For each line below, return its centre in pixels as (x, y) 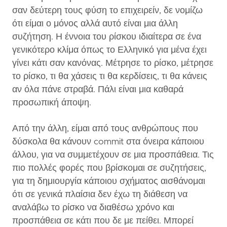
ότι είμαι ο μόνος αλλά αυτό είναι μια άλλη (95, 24)
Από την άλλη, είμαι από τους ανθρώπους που (105, 129)
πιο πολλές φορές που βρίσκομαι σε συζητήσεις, (109, 168)
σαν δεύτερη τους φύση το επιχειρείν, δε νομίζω (107, 10)
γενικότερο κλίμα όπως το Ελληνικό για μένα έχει (109, 50)
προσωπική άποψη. (52, 103)
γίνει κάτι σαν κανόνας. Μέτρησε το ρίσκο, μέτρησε (113, 63)
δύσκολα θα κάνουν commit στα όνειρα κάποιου (108, 142)
